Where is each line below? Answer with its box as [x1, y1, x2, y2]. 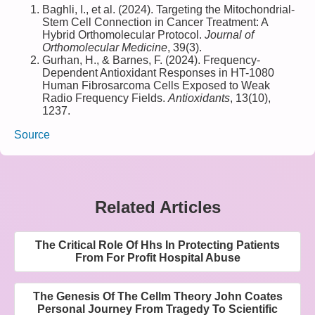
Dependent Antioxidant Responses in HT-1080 [42, 67, 274, 79]
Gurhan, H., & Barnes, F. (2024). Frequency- [42, 54, 260, 67]
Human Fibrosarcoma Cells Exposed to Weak [42, 79, 270, 92]
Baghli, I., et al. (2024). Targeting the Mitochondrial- [42, 4, 295, 16]
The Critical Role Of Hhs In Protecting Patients [35, 239, 280, 252]
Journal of [205, 29, 254, 41]
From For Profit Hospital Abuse [75, 252, 240, 264]
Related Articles [94, 198, 221, 217]
